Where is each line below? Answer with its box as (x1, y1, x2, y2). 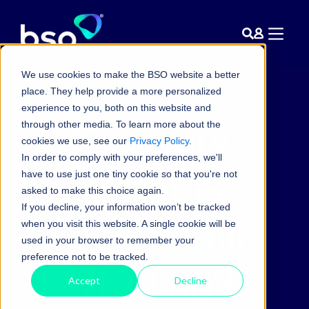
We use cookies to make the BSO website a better (21, 68, 240, 80)
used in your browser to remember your (21, 234, 195, 246)
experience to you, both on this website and (21, 101, 211, 113)
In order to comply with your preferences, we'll (21, 151, 222, 163)
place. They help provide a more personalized (21, 85, 221, 97)
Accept (68, 274, 101, 286)
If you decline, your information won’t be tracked (21, 201, 230, 212)
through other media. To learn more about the (21, 118, 221, 130)
